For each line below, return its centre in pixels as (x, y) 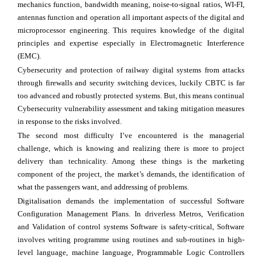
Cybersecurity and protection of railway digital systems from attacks (131, 70)
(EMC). (29, 56)
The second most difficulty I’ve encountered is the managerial (131, 136)
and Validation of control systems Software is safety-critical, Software (131, 227)
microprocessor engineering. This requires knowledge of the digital (131, 30)
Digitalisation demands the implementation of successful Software (131, 201)
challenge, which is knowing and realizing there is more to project (131, 149)
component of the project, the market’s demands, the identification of (131, 174)
